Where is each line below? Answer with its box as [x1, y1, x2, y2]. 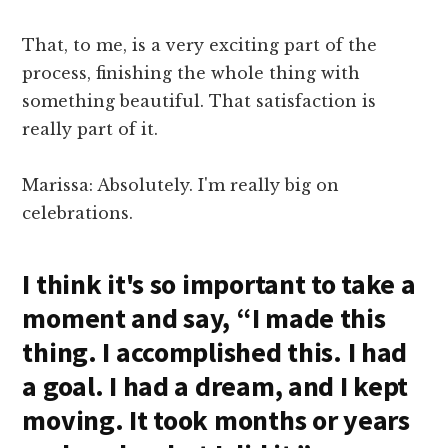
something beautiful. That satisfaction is [22, 91, 377, 112]
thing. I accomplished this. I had [22, 334, 408, 371]
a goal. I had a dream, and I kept [22, 368, 409, 405]
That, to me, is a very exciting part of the [22, 35, 378, 56]
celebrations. [22, 203, 134, 224]
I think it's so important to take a [22, 266, 416, 303]
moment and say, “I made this [22, 300, 386, 337]
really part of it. [22, 119, 159, 140]
